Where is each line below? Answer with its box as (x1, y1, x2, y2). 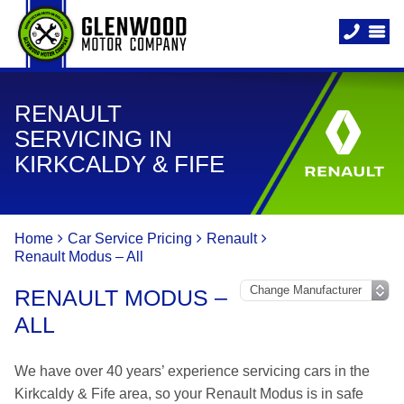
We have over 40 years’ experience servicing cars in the (14, 363, 370, 379)
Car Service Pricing (68, 231, 192, 246)
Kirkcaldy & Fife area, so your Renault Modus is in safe (14, 386, 363, 401)
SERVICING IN (14, 125, 172, 152)
